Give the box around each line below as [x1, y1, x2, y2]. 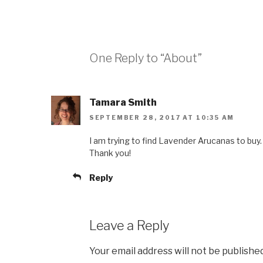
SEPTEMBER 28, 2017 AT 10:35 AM [89, 114, 235, 122]
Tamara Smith [89, 97, 157, 108]
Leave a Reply [89, 218, 169, 234]
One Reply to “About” [89, 51, 202, 65]
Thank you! [89, 148, 131, 159]
